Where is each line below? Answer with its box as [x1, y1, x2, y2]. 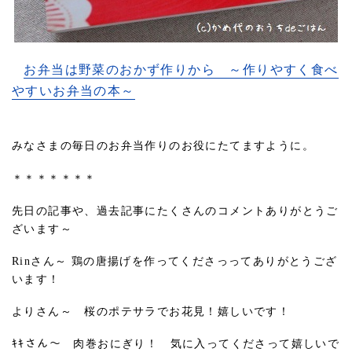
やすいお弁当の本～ [12, 84, 135, 98]
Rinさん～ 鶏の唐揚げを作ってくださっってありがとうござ [12, 255, 338, 268]
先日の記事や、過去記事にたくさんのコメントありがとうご [12, 204, 339, 217]
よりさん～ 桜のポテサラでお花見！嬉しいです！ [12, 306, 291, 318]
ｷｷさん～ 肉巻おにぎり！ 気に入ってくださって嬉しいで [12, 338, 340, 350]
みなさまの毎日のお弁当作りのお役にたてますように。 [12, 140, 327, 152]
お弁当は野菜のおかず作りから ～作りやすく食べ [24, 63, 339, 77]
